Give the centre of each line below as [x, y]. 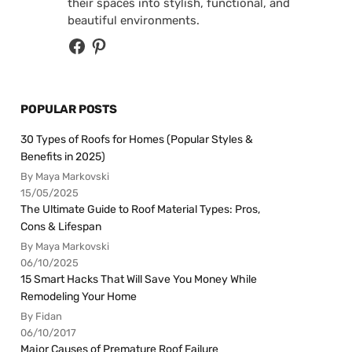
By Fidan [42, 317]
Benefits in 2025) [63, 157]
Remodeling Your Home [79, 297]
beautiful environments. [134, 21]
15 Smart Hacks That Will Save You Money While [139, 280]
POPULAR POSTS [69, 110]
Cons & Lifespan [61, 227]
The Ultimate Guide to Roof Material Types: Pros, [141, 210]
